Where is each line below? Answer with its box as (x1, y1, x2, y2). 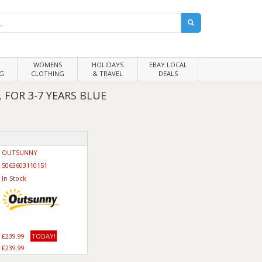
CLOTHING (30, 69, 64, 78)
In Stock (1, 174, 26, 182)
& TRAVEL (92, 69, 123, 78)
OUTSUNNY (1, 148, 37, 157)
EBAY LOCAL (149, 60, 187, 69)
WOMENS (33, 60, 62, 69)
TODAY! (32, 232, 56, 240)
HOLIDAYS (92, 60, 123, 69)
